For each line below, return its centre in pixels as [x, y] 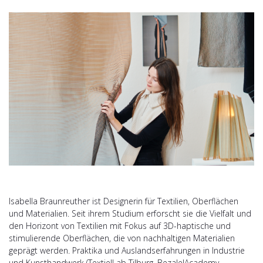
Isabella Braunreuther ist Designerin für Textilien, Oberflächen [124, 201]
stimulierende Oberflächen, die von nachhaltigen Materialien [122, 238]
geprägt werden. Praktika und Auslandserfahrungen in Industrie [127, 251]
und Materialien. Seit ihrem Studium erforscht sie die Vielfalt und [130, 214]
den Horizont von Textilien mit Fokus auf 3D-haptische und [120, 226]
